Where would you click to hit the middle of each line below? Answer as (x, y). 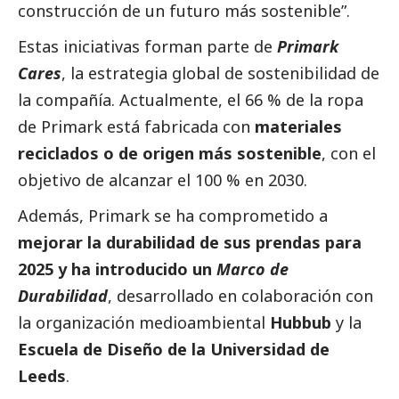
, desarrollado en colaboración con (240, 296)
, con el (349, 154)
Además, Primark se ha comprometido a (173, 216)
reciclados (58, 154)
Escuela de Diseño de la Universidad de (174, 350)
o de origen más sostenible (212, 154)
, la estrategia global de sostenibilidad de (220, 73)
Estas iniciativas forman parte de (147, 47)
